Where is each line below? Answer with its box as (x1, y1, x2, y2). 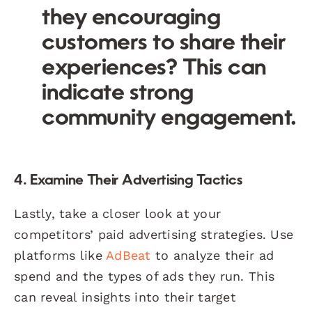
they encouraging (42, 7, 221, 30)
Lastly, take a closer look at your (14, 205, 221, 221)
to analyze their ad (150, 247, 274, 263)
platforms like (14, 247, 107, 263)
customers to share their (42, 32, 286, 55)
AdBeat (106, 247, 151, 263)
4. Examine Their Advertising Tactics (14, 173, 242, 188)
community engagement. (42, 107, 297, 130)
